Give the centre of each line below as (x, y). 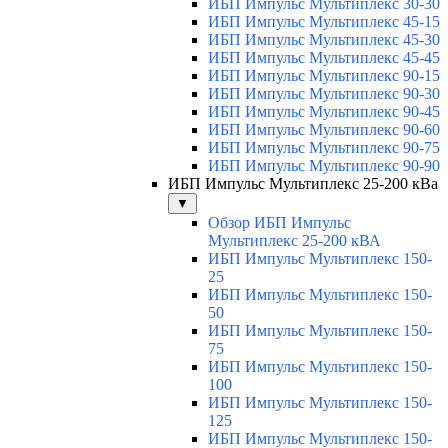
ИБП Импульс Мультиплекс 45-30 (324, 40)
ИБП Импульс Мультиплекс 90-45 (324, 112)
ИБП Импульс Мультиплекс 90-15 (324, 76)
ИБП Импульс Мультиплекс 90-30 (324, 94)
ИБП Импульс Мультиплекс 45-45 (324, 58)
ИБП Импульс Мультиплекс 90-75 (324, 148)
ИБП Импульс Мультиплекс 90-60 (324, 130)
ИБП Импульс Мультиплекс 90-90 (324, 166)
